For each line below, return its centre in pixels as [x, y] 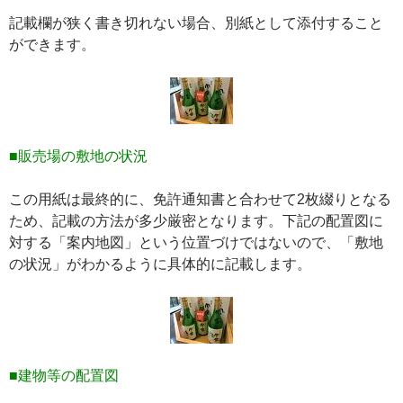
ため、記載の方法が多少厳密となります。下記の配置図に [196, 221]
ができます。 [52, 45]
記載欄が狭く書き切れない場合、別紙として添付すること [196, 23]
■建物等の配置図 [64, 376]
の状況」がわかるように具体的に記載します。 [160, 264]
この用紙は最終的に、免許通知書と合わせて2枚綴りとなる [200, 199]
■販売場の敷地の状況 [78, 156]
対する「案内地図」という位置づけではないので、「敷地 [196, 242]
